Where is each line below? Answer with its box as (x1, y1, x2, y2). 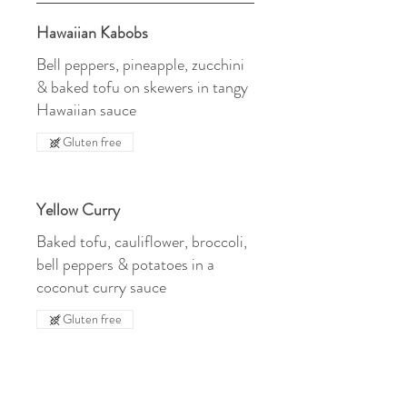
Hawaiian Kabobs (36, 21, 148, 45)
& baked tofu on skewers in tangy (36, 75, 248, 99)
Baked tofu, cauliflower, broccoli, (36, 230, 247, 253)
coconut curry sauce (36, 275, 166, 299)
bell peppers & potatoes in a (36, 253, 214, 276)
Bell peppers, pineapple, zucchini (36, 53, 244, 76)
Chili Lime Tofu (36, 375, 136, 399)
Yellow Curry (36, 198, 120, 222)
